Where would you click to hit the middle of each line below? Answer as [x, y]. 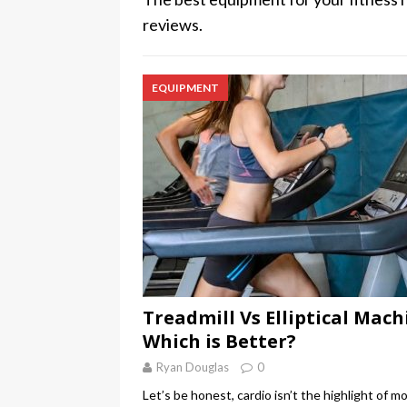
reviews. [173, 25]
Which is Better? [219, 341]
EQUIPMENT [185, 88]
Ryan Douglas [193, 367]
